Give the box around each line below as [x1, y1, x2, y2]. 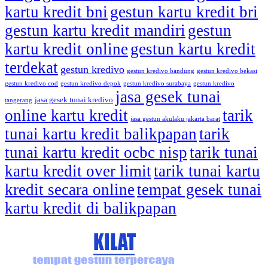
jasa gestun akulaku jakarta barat [130, 115, 220, 123]
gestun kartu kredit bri [110, 3, 258, 22]
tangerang [5, 97, 32, 104]
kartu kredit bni [5, 3, 108, 22]
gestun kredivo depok [60, 80, 121, 87]
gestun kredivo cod [5, 80, 58, 87]
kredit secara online [5, 181, 135, 199]
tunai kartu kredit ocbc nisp [5, 144, 187, 162]
